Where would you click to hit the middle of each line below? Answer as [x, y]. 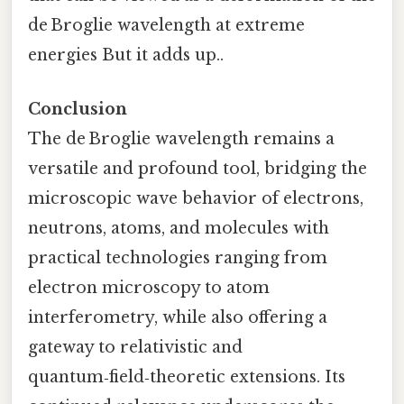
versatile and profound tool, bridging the [197, 168]
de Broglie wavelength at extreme [166, 26]
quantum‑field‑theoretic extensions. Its [187, 376]
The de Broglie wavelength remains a [181, 138]
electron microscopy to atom [149, 287]
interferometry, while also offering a [178, 317]
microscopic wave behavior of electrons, [196, 198]
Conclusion [78, 109]
